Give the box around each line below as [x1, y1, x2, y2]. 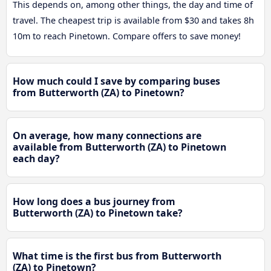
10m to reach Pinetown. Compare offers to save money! [13, 30, 241, 42]
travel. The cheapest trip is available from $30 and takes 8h [13, 15, 254, 27]
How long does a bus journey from [13, 195, 175, 209]
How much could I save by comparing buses [13, 74, 220, 88]
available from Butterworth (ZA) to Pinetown [13, 140, 226, 154]
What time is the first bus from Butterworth [13, 249, 221, 263]
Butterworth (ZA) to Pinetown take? [13, 206, 183, 220]
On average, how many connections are [13, 129, 201, 143]
